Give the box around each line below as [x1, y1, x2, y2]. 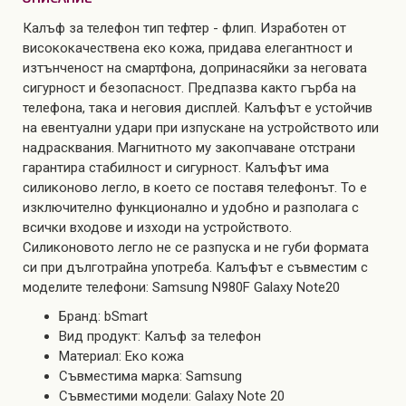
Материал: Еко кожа [59, 348, 184, 364]
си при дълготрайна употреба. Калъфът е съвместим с [23, 259, 368, 275]
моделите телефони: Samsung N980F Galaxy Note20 [23, 279, 340, 295]
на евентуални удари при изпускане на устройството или [23, 120, 379, 136]
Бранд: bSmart [59, 308, 148, 324]
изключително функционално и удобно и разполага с [23, 199, 359, 216]
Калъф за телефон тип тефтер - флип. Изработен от [23, 20, 346, 36]
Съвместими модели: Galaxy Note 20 [59, 388, 285, 404]
